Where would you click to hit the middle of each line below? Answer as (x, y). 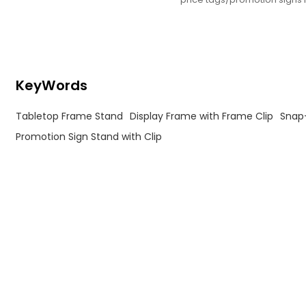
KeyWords (52, 86)
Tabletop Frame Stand (70, 116)
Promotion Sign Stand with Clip (89, 136)
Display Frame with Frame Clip (202, 116)
